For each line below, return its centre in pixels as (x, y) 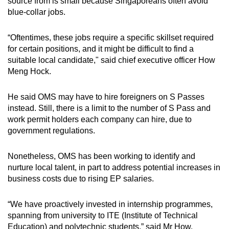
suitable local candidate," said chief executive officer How (111, 60)
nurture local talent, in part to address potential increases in (114, 168)
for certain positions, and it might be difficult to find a (101, 49)
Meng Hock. (29, 72)
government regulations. (51, 131)
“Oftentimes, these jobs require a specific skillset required (111, 38)
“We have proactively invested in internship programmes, (110, 204)
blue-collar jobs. (37, 12)
